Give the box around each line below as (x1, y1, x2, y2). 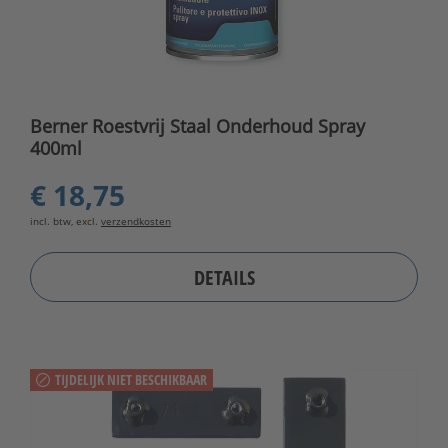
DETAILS (193, 263, 255, 291)
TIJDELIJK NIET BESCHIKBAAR (55, 370, 207, 390)
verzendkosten (101, 214, 171, 229)
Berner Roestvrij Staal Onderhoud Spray (30, 114, 365, 139)
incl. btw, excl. (30, 214, 101, 229)
